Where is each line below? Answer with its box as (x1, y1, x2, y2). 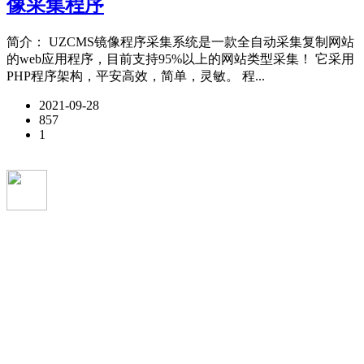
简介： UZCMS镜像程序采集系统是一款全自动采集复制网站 (6, 34, 354, 49)
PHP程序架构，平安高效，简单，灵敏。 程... (6, 68, 265, 83)
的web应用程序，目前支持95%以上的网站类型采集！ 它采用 (6, 51, 354, 66)
